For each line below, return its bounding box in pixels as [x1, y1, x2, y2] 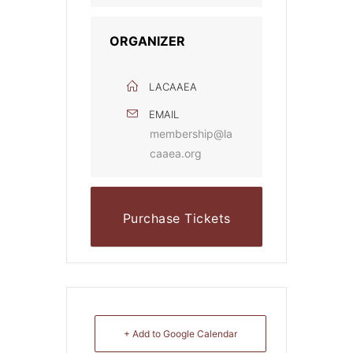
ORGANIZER [110, 33, 185, 50]
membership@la [150, 127, 232, 141]
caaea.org [150, 147, 202, 161]
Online [157, 248, 196, 265]
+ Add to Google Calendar [124, 328, 237, 340]
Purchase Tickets [122, 210, 231, 227]
